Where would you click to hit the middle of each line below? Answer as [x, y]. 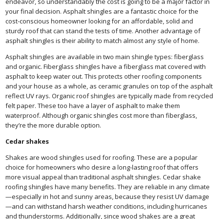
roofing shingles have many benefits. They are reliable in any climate [108, 186]
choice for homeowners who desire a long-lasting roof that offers [102, 167]
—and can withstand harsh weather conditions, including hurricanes [107, 206]
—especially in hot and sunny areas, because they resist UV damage [108, 196]
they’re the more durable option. [54, 125]
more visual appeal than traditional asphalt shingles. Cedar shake [103, 177]
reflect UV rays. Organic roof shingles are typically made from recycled [109, 96]
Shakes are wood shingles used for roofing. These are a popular [102, 157]
